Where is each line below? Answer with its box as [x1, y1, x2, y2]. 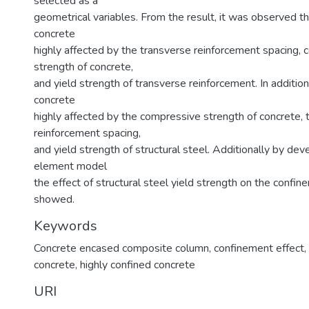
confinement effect [214, 241, 304, 256]
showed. [34, 192, 74, 207]
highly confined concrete [80, 257, 195, 272]
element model [34, 159, 107, 174]
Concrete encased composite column [34, 241, 209, 256]
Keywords [34, 217, 97, 235]
